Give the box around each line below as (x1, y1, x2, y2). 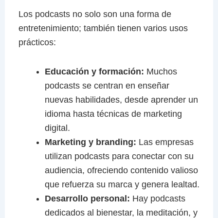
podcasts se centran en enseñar (44, 81, 169, 91)
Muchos (144, 67, 177, 77)
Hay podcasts (132, 194, 185, 204)
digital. (44, 123, 70, 133)
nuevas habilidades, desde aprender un (44, 95, 198, 105)
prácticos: (18, 37, 56, 47)
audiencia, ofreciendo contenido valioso (44, 165, 198, 176)
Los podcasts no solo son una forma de (18, 9, 171, 19)
